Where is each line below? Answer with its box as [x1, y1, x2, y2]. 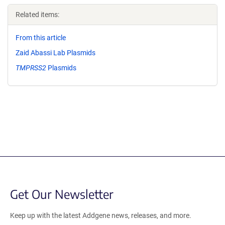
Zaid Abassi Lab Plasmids [16, 48, 95, 57]
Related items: [16, 11, 59, 19]
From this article [16, 34, 66, 42]
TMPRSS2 [16, 63, 46, 72]
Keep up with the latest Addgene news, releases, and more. [10, 211, 191, 219]
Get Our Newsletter [10, 186, 114, 201]
